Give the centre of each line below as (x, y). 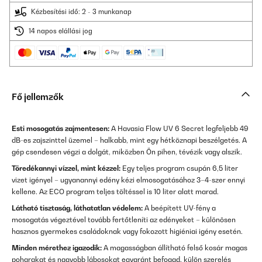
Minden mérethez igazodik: (57, 248)
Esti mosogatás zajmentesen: (61, 129)
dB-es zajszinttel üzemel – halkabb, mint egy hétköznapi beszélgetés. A (129, 140)
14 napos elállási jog (61, 31)
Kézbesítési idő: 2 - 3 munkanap (81, 12)
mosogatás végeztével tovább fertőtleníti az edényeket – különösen (124, 220)
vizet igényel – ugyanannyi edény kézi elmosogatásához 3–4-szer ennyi (128, 180)
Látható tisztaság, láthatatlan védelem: (77, 208)
